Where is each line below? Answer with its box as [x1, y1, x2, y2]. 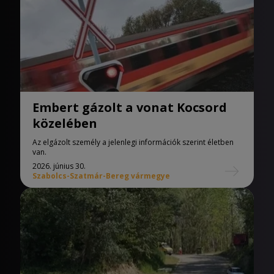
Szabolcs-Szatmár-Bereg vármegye [32, 171, 170, 181]
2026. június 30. [32, 161, 86, 171]
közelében [32, 115, 97, 131]
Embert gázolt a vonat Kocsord [32, 99, 227, 116]
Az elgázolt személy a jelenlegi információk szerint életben [32, 137, 234, 147]
